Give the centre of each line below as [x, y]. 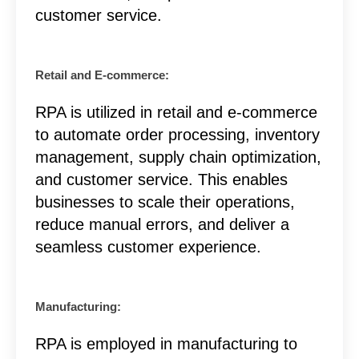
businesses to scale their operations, [165, 202]
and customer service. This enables [161, 179]
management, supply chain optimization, [178, 157]
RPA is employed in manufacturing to [166, 343]
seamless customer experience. [148, 246]
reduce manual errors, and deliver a [162, 224]
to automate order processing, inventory [177, 134]
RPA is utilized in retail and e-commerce [176, 112]
